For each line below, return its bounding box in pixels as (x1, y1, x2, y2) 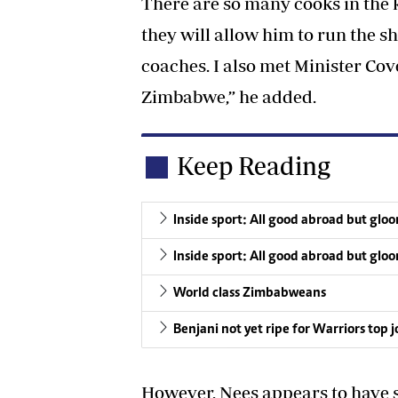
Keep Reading (177, 150, 330, 180)
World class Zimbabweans (173, 285, 326, 300)
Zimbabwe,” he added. (141, 85, 316, 107)
